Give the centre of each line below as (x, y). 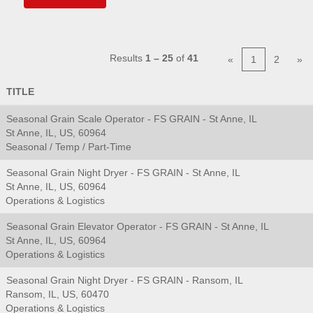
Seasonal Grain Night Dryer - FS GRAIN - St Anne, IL (123, 173)
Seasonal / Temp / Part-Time (68, 147)
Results (128, 58)
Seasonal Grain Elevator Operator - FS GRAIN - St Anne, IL (138, 226)
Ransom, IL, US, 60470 (57, 294)
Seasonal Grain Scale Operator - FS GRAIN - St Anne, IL (132, 119)
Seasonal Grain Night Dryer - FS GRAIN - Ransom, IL (125, 280)
